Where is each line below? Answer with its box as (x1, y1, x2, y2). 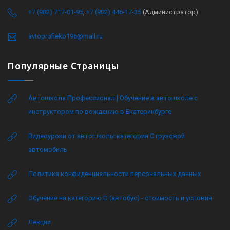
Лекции (28, 218, 51, 226)
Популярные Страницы (8, 61, 119, 71)
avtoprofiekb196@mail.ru (28, 32, 103, 40)
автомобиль (28, 146, 67, 154)
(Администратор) (141, 8, 198, 16)
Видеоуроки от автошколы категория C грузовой (28, 132, 185, 140)
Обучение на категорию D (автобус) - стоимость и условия (28, 194, 212, 202)
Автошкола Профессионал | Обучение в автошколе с (28, 94, 198, 102)
